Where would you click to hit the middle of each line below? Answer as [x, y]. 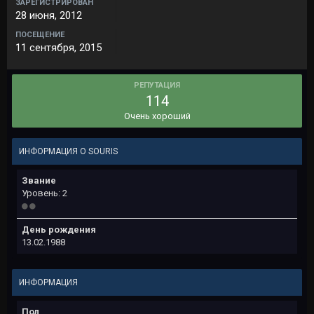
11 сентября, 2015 [59, 48]
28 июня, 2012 [49, 15]
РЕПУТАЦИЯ [157, 85]
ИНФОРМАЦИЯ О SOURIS [68, 151]
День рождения [59, 230]
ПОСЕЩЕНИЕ [40, 35]
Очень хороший [157, 116]
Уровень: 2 [45, 193]
